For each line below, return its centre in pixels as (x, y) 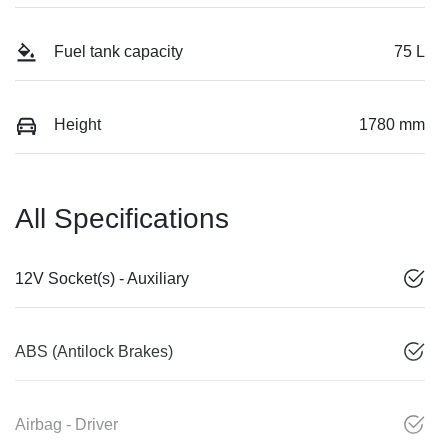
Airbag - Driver (66, 425)
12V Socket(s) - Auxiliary (102, 279)
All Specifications (122, 219)
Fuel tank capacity (118, 51)
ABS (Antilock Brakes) (94, 352)
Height (77, 125)
